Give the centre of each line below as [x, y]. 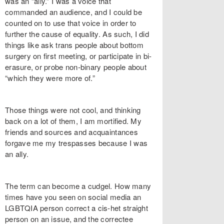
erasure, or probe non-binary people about [76, 67]
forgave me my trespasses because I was [76, 143]
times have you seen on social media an [73, 197]
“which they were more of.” [50, 78]
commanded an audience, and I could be [73, 12]
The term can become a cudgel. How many [78, 186]
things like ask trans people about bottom [74, 45]
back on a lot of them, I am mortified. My [73, 121]
